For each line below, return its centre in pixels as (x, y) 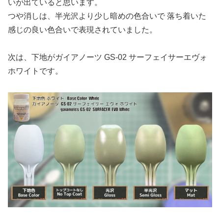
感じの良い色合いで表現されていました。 (82, 30)
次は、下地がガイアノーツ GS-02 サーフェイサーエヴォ (108, 57)
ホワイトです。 (35, 71)
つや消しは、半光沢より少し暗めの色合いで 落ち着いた (107, 16)
